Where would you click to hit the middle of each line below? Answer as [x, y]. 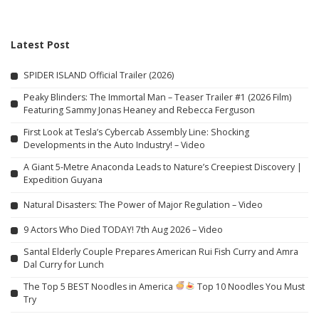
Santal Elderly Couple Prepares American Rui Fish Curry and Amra [161, 251]
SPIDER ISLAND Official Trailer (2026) [99, 75]
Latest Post [40, 44]
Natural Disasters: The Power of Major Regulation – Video [143, 205]
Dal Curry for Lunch [64, 264]
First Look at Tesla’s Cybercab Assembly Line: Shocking [136, 132]
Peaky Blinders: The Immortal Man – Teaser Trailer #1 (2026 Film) [157, 97]
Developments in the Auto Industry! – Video [114, 145]
